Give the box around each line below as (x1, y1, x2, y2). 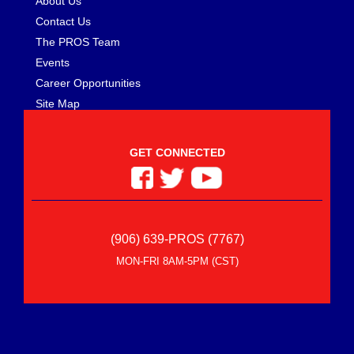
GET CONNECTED (129, 146, 225, 160)
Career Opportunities (36, 77, 141, 90)
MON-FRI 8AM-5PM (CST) (115, 255, 239, 268)
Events (36, 56, 70, 70)
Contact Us (36, 15, 91, 28)
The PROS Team (36, 36, 120, 49)
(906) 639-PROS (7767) (110, 232, 244, 247)
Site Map (36, 97, 80, 111)
